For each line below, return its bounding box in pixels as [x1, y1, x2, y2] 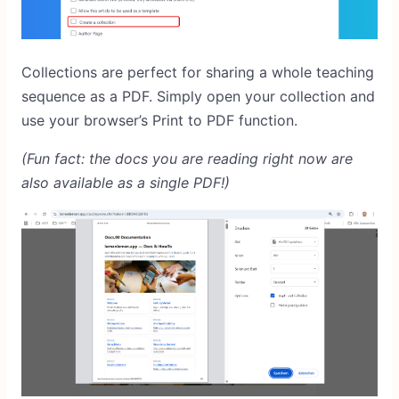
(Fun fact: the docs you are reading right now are [21, 150, 353, 168]
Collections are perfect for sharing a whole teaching [21, 63, 374, 82]
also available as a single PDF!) [21, 174, 230, 192]
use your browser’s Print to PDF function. [21, 111, 297, 130]
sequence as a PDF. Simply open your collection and [21, 87, 375, 106]
